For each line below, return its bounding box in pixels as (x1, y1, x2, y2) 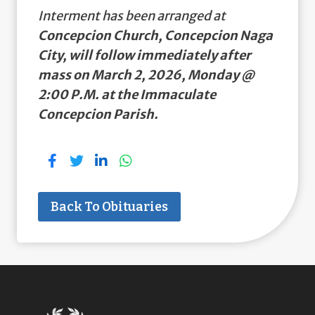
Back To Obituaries (51, 198, 168, 214)
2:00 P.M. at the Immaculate (38, 86, 216, 103)
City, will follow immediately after (38, 46, 251, 63)
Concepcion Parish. (38, 105, 158, 122)
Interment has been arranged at (38, 7, 226, 24)
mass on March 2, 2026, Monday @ (38, 66, 255, 83)
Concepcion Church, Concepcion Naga (38, 27, 273, 44)
